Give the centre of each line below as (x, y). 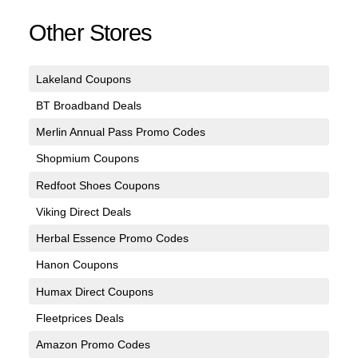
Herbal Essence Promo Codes (112, 239)
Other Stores (91, 33)
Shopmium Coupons (87, 159)
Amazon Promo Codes (93, 345)
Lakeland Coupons (83, 79)
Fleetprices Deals (80, 318)
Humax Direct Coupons (94, 291)
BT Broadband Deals (88, 105)
